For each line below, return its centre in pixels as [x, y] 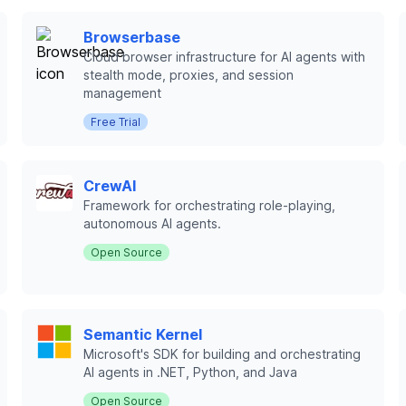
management [122, 93]
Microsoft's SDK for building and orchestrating [222, 354]
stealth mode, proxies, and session [188, 75]
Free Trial [116, 122]
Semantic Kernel [143, 334]
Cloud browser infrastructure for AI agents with [224, 57]
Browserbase [132, 37]
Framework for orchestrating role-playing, [209, 205]
